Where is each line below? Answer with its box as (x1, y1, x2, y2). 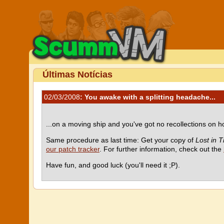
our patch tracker (46, 145, 99, 153)
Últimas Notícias (42, 69, 112, 79)
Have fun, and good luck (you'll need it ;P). (46, 161, 180, 169)
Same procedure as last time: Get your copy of (46, 136, 195, 144)
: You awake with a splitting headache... (80, 93, 215, 101)
